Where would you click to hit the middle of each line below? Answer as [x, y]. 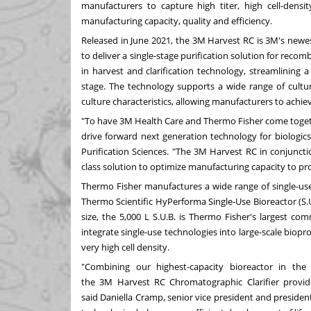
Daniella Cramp [132, 297]
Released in [106, 40]
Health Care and [168, 120]
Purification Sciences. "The [137, 151]
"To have [101, 120]
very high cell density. [125, 247]
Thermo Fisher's [222, 216]
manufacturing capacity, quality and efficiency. [177, 20]
